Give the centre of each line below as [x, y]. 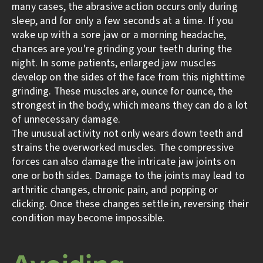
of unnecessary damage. [66, 120]
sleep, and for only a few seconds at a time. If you [122, 21]
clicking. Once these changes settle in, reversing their [130, 204]
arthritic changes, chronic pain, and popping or [115, 190]
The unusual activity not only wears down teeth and [127, 134]
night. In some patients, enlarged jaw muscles [114, 63]
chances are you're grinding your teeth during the [122, 49]
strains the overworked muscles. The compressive [123, 148]
